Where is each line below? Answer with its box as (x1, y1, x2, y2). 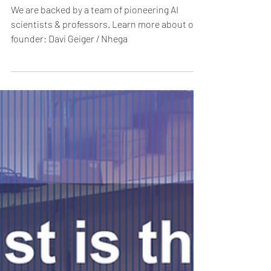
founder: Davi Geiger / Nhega (11, 73, 128, 84)
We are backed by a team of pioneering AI (11, 44, 178, 55)
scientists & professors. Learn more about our (11, 58, 203, 70)
